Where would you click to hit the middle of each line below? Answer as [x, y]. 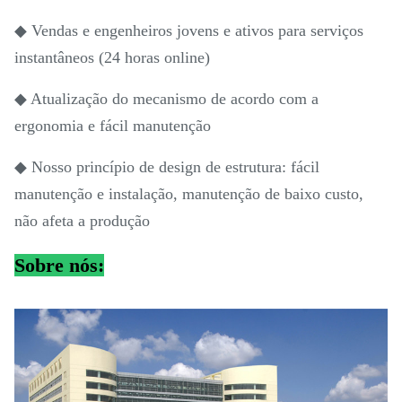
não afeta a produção [82, 221]
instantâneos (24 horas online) [112, 58]
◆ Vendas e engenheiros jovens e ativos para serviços [189, 31]
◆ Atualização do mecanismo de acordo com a [166, 99]
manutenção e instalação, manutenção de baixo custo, [189, 194]
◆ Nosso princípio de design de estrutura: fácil [167, 167]
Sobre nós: [59, 266]
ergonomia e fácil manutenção [113, 126]
